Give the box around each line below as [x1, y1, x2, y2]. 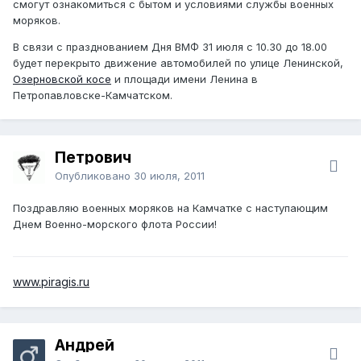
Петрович [55, 147, 131, 167]
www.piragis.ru [13, 274, 89, 288]
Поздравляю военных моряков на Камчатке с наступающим [13, 201, 328, 214]
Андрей [55, 335, 114, 355]
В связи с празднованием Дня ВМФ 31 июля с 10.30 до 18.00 [13, 39, 327, 53]
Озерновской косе [13, 72, 111, 85]
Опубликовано [55, 168, 134, 182]
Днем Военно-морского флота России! [13, 217, 217, 230]
